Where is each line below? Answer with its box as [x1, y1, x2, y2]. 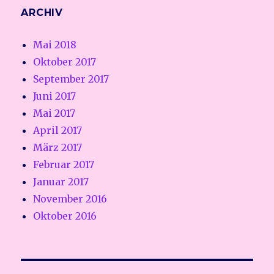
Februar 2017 [33, 158, 95, 171]
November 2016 [33, 193, 108, 206]
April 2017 [33, 124, 83, 137]
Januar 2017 [33, 176, 89, 188]
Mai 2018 [33, 39, 77, 51]
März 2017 [33, 141, 83, 154]
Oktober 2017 [33, 56, 97, 68]
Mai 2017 [33, 107, 76, 120]
